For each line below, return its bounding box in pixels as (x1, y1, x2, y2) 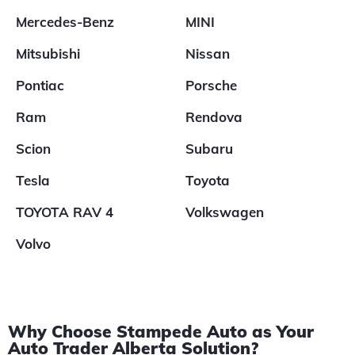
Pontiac (16, 77, 64, 94)
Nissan (185, 45, 230, 62)
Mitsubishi (16, 45, 80, 62)
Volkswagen (185, 204, 264, 220)
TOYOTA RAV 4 (16, 204, 113, 220)
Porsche (185, 77, 237, 94)
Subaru (185, 140, 233, 157)
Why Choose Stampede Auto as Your (8, 321, 314, 342)
